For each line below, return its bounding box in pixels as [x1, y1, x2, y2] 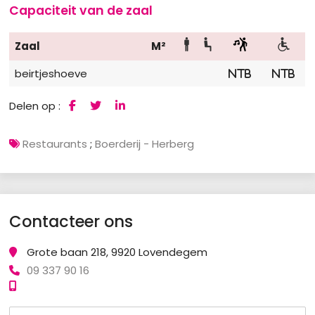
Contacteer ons [9, 210, 134, 233]
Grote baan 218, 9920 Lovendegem [26, 245, 207, 260]
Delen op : [9, 98, 64, 113]
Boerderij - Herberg [95, 136, 195, 151]
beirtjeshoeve [14, 65, 87, 81]
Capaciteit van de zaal [9, 2, 153, 20]
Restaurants [22, 136, 88, 151]
